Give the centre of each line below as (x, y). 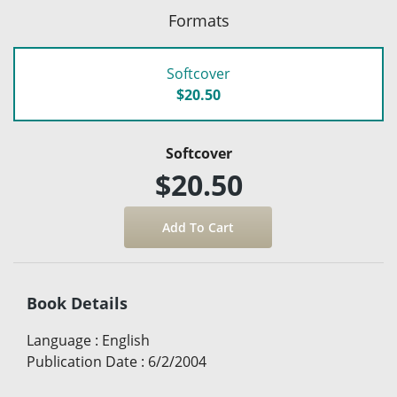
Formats (198, 21)
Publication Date (82, 362)
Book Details (77, 304)
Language (59, 341)
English (126, 341)
